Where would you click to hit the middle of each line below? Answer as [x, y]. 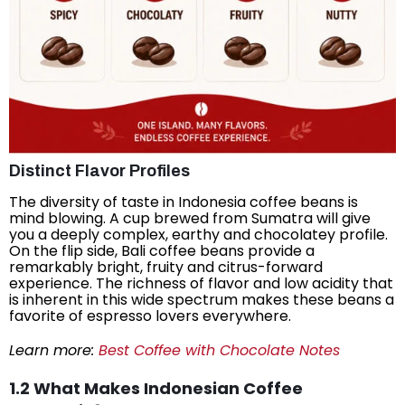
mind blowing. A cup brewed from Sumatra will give [190, 218]
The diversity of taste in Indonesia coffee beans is [184, 202]
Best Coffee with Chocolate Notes [219, 350]
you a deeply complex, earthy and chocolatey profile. [198, 234]
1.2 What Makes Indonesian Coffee [156, 388]
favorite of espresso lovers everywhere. [150, 316]
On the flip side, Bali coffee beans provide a [162, 250]
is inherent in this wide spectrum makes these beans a [202, 299]
